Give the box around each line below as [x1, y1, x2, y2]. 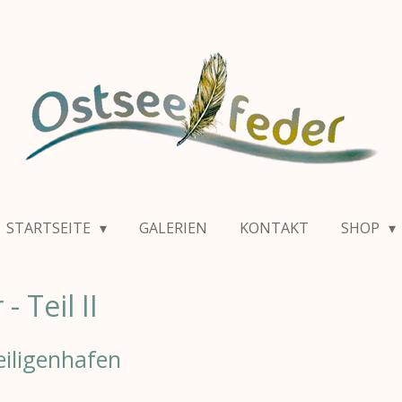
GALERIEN [139, 218, 207, 238]
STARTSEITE [5, 218, 94, 238]
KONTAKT [240, 218, 309, 238]
